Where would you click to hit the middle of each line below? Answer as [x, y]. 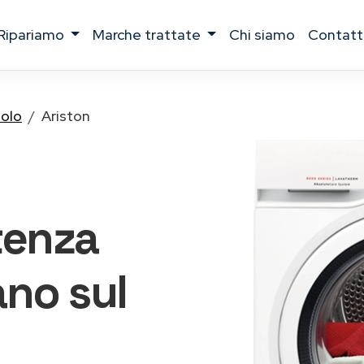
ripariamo [36, 35]
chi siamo [268, 35]
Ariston [66, 116]
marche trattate [154, 35]
